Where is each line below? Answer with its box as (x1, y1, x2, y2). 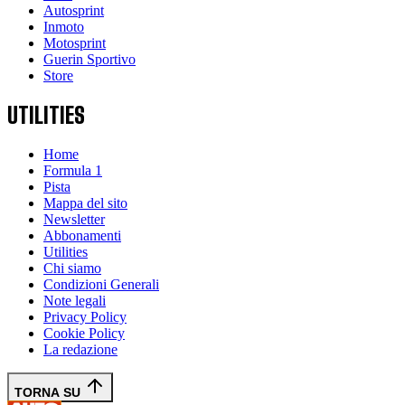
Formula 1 (43, 163, 102, 179)
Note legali (43, 293, 106, 309)
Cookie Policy (43, 325, 125, 342)
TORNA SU (14, 385, 84, 400)
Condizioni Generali (43, 277, 159, 293)
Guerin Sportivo (43, 52, 136, 68)
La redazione (43, 342, 118, 358)
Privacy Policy (43, 309, 127, 325)
